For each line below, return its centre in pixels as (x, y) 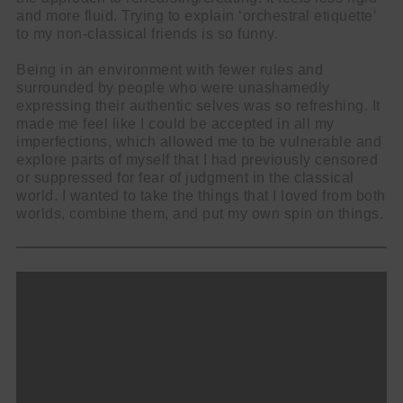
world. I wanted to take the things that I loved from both (201, 196)
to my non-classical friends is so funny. (147, 34)
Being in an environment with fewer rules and (170, 70)
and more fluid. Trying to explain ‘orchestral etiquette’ (196, 16)
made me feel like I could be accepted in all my (175, 124)
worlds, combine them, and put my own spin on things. (200, 214)
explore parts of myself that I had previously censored (197, 160)
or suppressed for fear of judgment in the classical (185, 178)
